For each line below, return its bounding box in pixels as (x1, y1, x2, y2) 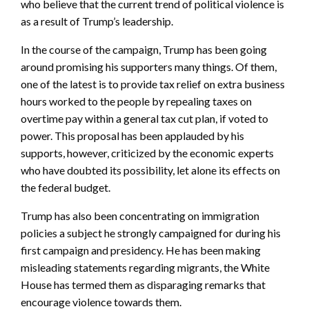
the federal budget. (21, 180, 110, 194)
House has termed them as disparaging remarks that (21, 277, 266, 291)
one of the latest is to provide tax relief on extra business (21, 77, 285, 90)
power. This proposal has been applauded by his (21, 128, 244, 142)
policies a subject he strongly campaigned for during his (21, 226, 281, 239)
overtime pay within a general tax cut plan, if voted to (21, 111, 268, 125)
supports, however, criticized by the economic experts (21, 146, 274, 159)
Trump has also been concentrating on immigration (21, 208, 259, 222)
